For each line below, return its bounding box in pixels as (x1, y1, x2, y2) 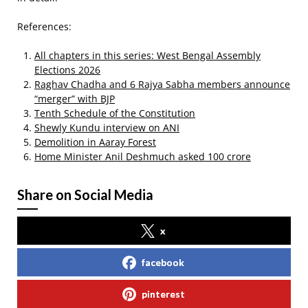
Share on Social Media (17, 186, 153, 203)
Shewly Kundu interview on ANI (34, 121, 179, 134)
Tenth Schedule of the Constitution (34, 107, 195, 120)
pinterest (141, 288, 185, 300)
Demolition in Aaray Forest (34, 135, 156, 148)
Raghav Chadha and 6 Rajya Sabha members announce (34, 78, 290, 91)
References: (17, 20, 71, 33)
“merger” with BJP (34, 92, 115, 105)
